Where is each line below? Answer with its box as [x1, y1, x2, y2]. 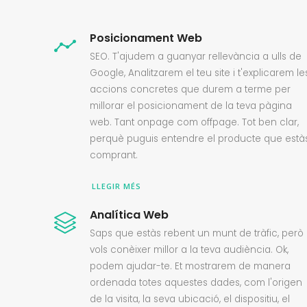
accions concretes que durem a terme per [90, 83, 291, 96]
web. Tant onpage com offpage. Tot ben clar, [90, 116, 299, 129]
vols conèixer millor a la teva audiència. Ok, [90, 243, 288, 256]
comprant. [90, 149, 138, 162]
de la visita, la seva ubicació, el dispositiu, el [90, 293, 290, 306]
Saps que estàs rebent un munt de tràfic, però [90, 227, 304, 240]
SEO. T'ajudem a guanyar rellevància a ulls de [90, 50, 302, 63]
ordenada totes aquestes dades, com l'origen [90, 276, 302, 289]
